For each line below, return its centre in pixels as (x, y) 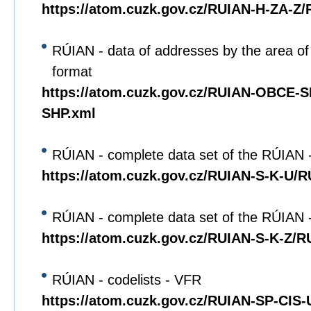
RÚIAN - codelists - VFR (127, 280)
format (72, 72)
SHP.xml (69, 113)
